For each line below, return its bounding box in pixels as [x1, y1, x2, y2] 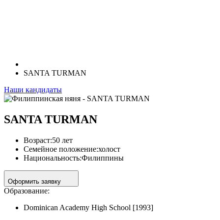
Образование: [4, 186, 50, 195]
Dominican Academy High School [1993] [24, 203, 153, 212]
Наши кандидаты [4, 85, 62, 94]
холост [98, 144, 120, 153]
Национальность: [24, 153, 82, 162]
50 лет [52, 136, 73, 144]
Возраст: [24, 136, 52, 144]
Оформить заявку [8, 177, 63, 185]
